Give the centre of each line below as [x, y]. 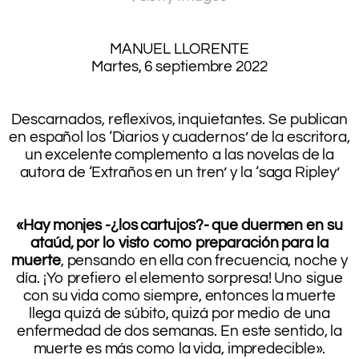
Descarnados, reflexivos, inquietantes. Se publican [179, 120]
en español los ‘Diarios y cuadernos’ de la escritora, [179, 137]
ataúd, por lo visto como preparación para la [179, 243]
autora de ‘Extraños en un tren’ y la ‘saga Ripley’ [179, 173]
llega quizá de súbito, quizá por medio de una [179, 314]
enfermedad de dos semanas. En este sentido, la [179, 331]
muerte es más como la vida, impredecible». [179, 349]
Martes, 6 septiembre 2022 [179, 67]
